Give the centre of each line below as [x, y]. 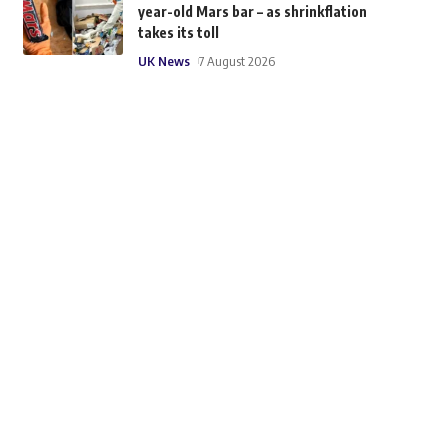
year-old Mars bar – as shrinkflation [252, 12]
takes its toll [178, 33]
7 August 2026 [236, 61]
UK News [163, 61]
